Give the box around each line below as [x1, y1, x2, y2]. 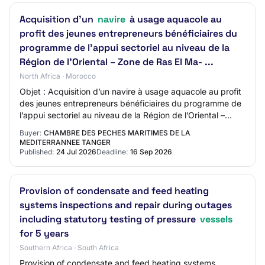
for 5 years [20, 227, 69, 240]
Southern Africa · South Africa [20, 243, 119, 252]
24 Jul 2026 [56, 147, 96, 156]
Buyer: [20, 128, 41, 137]
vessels [200, 213, 232, 225]
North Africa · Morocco [20, 72, 96, 80]
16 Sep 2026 [130, 147, 172, 156]
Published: [20, 147, 54, 156]
